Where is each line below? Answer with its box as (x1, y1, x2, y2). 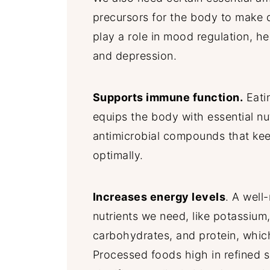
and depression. (92, 49, 177, 63)
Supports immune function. (92, 91, 243, 104)
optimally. (92, 149, 143, 162)
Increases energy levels (92, 190, 226, 204)
